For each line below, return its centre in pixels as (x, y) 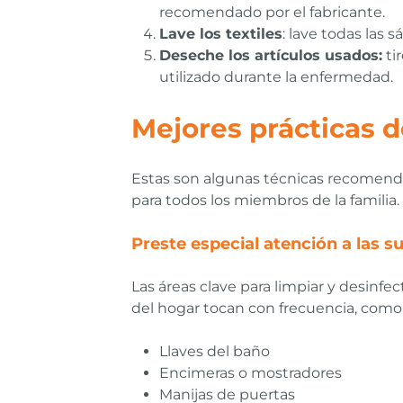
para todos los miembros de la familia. (265, 201)
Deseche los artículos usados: (271, 56)
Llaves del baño (215, 352)
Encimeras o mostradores (251, 373)
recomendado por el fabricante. (272, 13)
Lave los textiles (221, 34)
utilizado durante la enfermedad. (276, 77)
